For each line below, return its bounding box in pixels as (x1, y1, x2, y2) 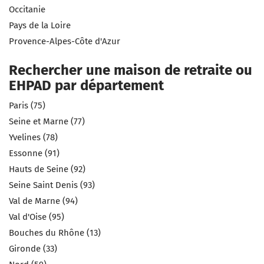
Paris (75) (9, 100, 45, 111)
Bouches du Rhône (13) (9, 227, 101, 239)
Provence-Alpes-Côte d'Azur (9, 36, 120, 47)
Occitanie (9, 4, 45, 15)
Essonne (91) (9, 148, 60, 159)
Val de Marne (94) (9, 196, 78, 207)
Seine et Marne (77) (9, 116, 85, 127)
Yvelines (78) (9, 132, 58, 143)
